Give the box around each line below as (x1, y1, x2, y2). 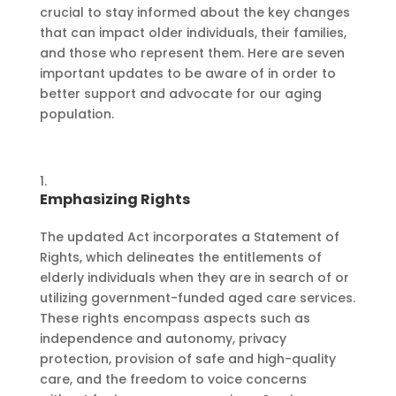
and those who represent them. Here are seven (39, 44, 345, 63)
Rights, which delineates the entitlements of (39, 248, 322, 267)
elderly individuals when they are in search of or (39, 269, 349, 287)
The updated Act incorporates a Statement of (39, 228, 339, 247)
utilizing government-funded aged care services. (39, 289, 355, 308)
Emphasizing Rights (39, 189, 190, 210)
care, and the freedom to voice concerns (39, 370, 307, 389)
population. (39, 105, 114, 124)
